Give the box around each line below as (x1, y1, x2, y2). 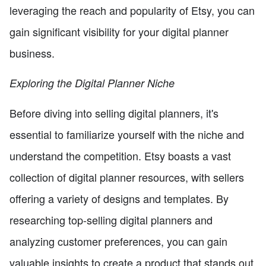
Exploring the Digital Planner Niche (9, 75, 175, 90)
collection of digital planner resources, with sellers (9, 169, 244, 185)
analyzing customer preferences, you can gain (9, 233, 227, 249)
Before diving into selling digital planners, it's (9, 104, 218, 121)
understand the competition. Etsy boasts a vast (9, 147, 231, 163)
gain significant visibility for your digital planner (9, 23, 229, 39)
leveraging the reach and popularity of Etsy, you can (9, 2, 255, 18)
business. (9, 45, 55, 61)
